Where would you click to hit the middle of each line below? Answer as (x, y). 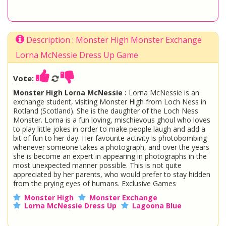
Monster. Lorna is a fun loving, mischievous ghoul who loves (112, 120)
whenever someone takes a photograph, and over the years (111, 147)
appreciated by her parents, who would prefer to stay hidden (112, 174)
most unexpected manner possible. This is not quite (97, 165)
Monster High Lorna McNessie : (70, 93)
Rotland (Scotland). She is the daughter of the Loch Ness (106, 111)
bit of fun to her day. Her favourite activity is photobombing (110, 138)
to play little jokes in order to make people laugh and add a (109, 129)
